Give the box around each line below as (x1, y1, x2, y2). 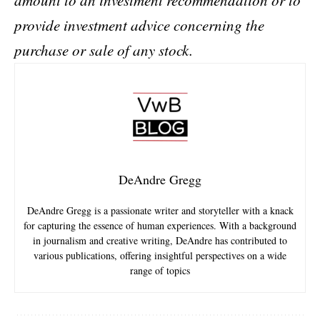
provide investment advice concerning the (14, 15, 264, 35)
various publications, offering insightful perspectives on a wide (34, 249, 286, 262)
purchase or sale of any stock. (14, 40, 193, 60)
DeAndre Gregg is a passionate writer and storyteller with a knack (26, 204, 294, 217)
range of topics (130, 264, 190, 277)
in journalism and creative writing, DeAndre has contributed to (33, 234, 287, 247)
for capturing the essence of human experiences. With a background (24, 219, 296, 232)
